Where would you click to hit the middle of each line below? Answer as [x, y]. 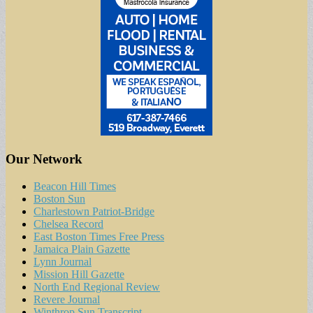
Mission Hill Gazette [79, 274]
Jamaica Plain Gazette [82, 249]
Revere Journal [67, 299]
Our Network [44, 159]
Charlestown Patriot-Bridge [94, 211]
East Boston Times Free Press [99, 236]
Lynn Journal [63, 261]
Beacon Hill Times [75, 186]
